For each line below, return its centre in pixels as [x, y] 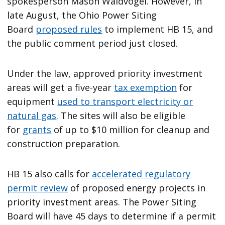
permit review [38, 188]
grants [37, 129]
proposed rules [69, 29]
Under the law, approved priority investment [105, 73]
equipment [32, 101]
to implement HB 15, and [158, 29]
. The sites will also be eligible [121, 115]
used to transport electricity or [125, 101]
